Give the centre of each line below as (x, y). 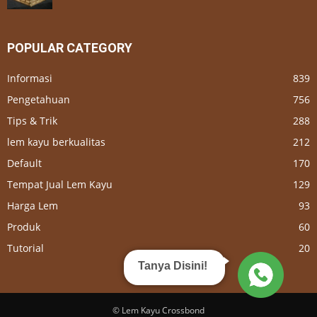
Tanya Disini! (173, 265)
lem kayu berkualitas (56, 142)
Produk (24, 226)
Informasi (30, 78)
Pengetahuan (39, 99)
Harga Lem (33, 205)
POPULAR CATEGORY (70, 47)
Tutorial (25, 248)
